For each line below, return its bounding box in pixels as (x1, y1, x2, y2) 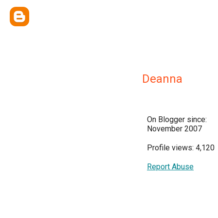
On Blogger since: (147, 115, 207, 124)
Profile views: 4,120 (147, 143, 215, 152)
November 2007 (147, 124, 202, 133)
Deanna (142, 72, 182, 86)
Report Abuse (147, 162, 194, 171)
